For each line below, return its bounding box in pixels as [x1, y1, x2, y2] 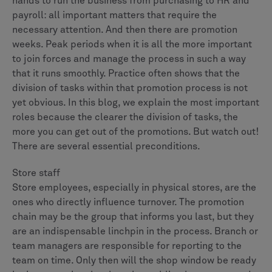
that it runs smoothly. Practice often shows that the [12, 68, 240, 78]
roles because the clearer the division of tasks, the [12, 112, 238, 122]
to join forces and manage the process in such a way [12, 53, 246, 64]
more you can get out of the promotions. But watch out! [12, 126, 259, 137]
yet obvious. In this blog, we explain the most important [12, 97, 259, 107]
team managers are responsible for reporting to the [12, 240, 242, 251]
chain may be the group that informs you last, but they [12, 211, 254, 222]
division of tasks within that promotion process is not [12, 83, 248, 93]
